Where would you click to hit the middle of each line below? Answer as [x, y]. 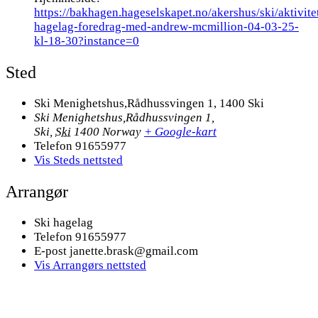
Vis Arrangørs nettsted [90, 265]
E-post [52, 251]
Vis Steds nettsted [78, 160]
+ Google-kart [180, 131]
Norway [122, 131]
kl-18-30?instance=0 [87, 41]
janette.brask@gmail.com [134, 251]
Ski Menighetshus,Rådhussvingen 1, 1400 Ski [149, 103]
